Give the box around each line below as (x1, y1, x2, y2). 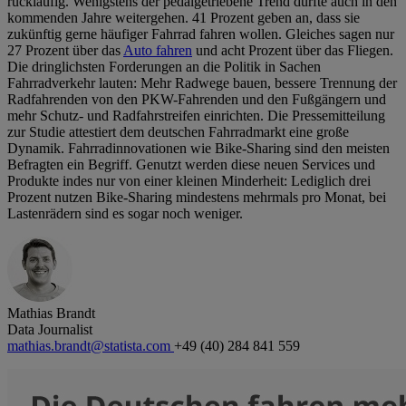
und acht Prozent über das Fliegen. (192, 43, 393, 59)
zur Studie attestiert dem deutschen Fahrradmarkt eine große (7, 124, 349, 140)
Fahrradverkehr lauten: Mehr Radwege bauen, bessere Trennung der (7, 75, 397, 92)
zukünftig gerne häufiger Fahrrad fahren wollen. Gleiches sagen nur (7, 26, 394, 43)
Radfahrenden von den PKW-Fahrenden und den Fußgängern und (7, 92, 386, 108)
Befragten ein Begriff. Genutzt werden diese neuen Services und (7, 157, 375, 173)
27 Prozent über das (7, 43, 123, 59)
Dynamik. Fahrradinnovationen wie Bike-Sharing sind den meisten (7, 140, 390, 157)
